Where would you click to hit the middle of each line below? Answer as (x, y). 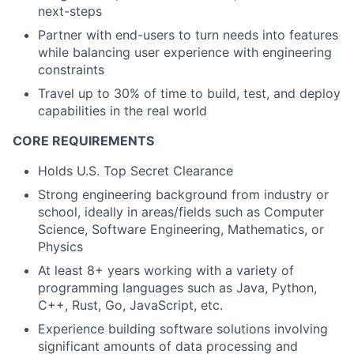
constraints (71, 70)
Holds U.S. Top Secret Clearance (136, 171)
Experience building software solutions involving (183, 329)
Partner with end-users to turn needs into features (188, 35)
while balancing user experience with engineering (185, 52)
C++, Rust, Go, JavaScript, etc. (130, 305)
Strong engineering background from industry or (183, 194)
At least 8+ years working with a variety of (166, 270)
